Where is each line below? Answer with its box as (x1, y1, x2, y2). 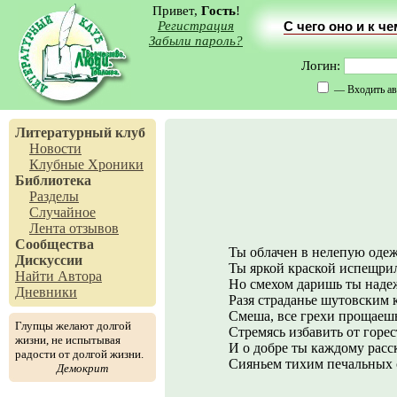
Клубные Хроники (29, 157, 144, 172)
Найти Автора (15, 269, 102, 284)
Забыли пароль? (149, 34, 243, 48)
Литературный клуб (15, 125, 145, 140)
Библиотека (15, 173, 91, 188)
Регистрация (158, 19, 234, 33)
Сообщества (15, 237, 94, 252)
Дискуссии (15, 253, 82, 268)
